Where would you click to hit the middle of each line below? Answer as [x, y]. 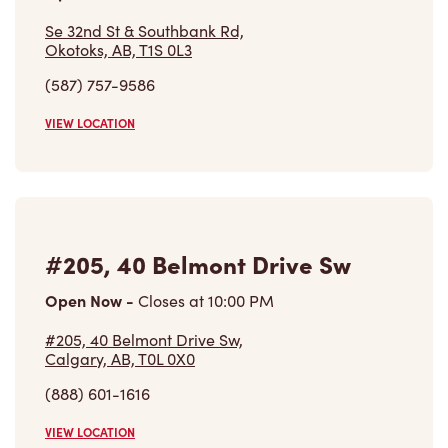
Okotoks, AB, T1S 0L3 [118, 50]
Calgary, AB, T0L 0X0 [120, 359]
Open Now [85, 300]
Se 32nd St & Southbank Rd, [144, 31]
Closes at [171, 301]
